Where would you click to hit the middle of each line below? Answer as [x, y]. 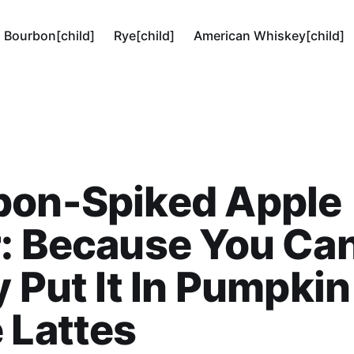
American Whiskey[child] [269, 36]
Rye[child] [145, 36]
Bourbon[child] [50, 36]
